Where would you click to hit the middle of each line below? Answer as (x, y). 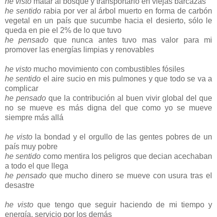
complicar (22, 88)
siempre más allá (34, 117)
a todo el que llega (37, 166)
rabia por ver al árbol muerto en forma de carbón (127, 11)
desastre (20, 185)
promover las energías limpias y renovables (79, 49)
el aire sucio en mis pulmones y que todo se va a (127, 78)
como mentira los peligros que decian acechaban (126, 156)
